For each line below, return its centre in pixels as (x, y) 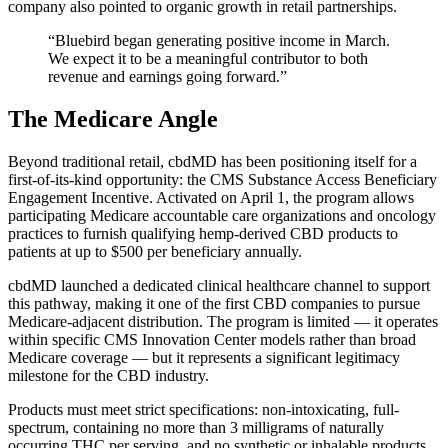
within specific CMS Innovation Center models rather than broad (212, 340)
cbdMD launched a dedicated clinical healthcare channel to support (219, 286)
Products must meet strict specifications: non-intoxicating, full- (203, 410)
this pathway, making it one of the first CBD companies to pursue (214, 304)
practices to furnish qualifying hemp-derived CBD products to (203, 234)
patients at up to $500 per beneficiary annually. (155, 252)
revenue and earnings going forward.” (167, 77)
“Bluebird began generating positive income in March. (219, 41)
